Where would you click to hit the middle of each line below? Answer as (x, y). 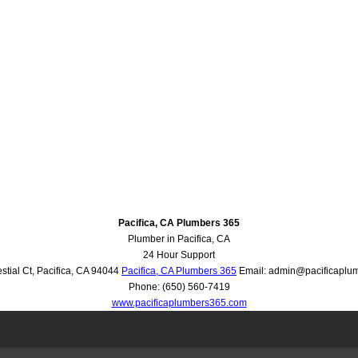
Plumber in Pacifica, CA (179, 239)
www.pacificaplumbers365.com (179, 303)
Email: (253, 271)
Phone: (145, 287)
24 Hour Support (179, 255)
